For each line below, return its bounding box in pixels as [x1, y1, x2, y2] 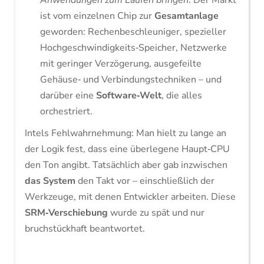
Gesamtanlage [154, 9, 219, 22]
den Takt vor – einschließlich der [75, 174, 214, 187]
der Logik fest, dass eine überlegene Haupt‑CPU [24, 143, 230, 156]
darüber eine [39, 89, 96, 102]
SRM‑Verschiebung [24, 206, 108, 219]
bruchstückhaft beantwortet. [24, 222, 145, 235]
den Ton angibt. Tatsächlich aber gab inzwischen [24, 159, 227, 171]
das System [24, 174, 75, 187]
